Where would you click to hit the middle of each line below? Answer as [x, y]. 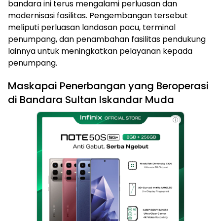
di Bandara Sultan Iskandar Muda [91, 100]
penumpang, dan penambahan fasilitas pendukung [107, 39]
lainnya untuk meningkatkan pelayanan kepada [100, 51]
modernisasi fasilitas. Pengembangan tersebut [98, 16]
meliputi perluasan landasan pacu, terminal [92, 28]
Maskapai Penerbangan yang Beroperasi [108, 86]
